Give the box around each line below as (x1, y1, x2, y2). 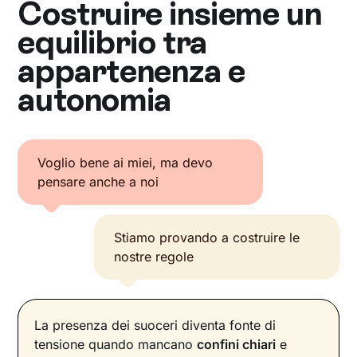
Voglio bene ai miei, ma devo (37, 155, 214, 171)
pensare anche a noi (37, 174, 159, 190)
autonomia (18, 80, 171, 120)
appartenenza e (18, 52, 245, 91)
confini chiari (197, 336, 277, 353)
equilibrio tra (18, 23, 207, 62)
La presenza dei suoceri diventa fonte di (34, 317, 277, 334)
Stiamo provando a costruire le (114, 229, 300, 246)
